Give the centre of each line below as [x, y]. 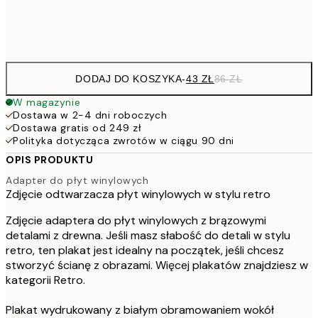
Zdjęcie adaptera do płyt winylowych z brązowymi [136, 221]
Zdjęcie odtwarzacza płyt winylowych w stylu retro [138, 194]
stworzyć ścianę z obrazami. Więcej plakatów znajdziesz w [157, 265]
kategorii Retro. [45, 280]
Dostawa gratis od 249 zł [77, 127]
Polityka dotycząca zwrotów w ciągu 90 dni [124, 140]
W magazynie [47, 102]
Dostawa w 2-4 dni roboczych [90, 115]
